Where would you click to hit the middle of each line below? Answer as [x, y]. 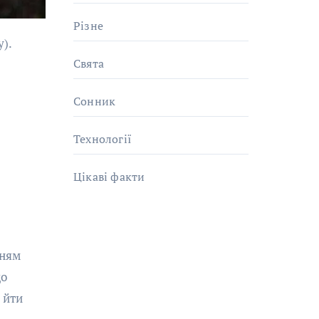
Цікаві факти [109, 177]
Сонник [95, 101]
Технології [103, 139]
